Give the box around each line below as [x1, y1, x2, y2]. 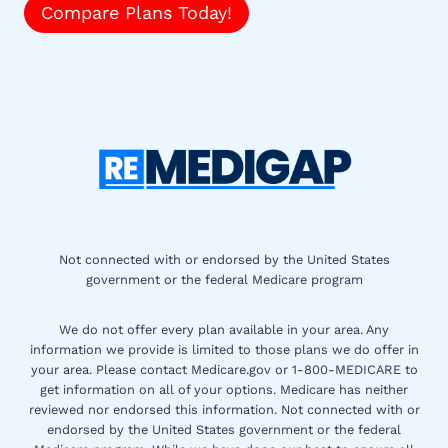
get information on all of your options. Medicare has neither [40, 382, 408, 398]
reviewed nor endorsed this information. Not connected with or [28, 402, 420, 418]
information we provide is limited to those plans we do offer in [29, 342, 419, 358]
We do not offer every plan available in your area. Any [59, 322, 389, 338]
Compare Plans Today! [41, 2, 232, 24]
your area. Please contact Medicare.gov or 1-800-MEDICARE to [30, 362, 418, 378]
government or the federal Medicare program [85, 272, 363, 288]
